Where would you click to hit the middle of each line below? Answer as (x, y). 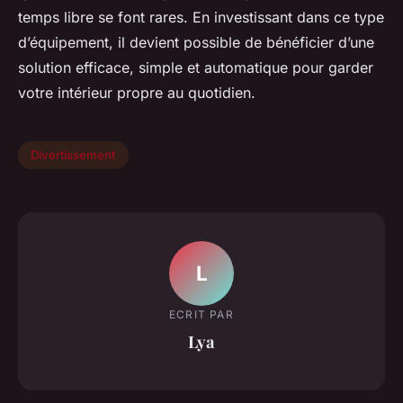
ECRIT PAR (201, 315)
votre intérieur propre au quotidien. (137, 92)
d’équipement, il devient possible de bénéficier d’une (196, 42)
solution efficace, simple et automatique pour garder (196, 67)
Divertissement (73, 155)
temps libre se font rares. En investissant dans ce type (201, 17)
